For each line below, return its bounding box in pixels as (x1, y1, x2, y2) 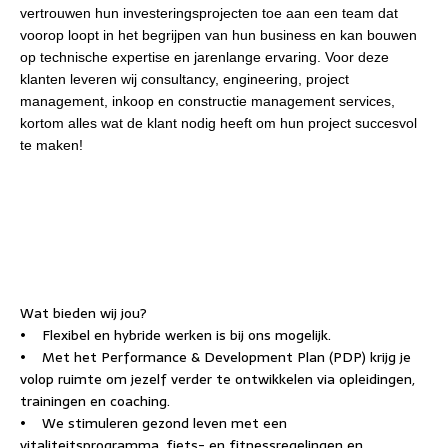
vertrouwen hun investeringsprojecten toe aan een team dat (20, 5, 398, 21)
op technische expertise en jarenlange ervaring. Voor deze (20, 49, 389, 65)
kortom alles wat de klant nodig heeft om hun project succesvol (20, 115, 417, 131)
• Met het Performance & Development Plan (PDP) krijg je (20, 346, 411, 368)
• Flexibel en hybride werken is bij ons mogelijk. (20, 324, 331, 346)
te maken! (20, 137, 83, 153)
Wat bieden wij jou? (20, 302, 147, 324)
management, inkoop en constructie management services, (20, 93, 395, 109)
